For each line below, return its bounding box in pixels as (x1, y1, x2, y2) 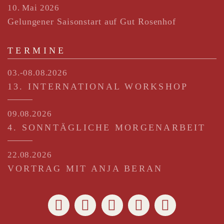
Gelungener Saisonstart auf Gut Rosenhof (7, 16, 176, 27)
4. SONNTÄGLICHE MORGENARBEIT (7, 122, 206, 133)
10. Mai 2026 (7, 3, 60, 13)
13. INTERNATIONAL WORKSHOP (7, 81, 188, 92)
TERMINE (7, 45, 66, 56)
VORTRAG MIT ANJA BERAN (7, 163, 163, 174)
